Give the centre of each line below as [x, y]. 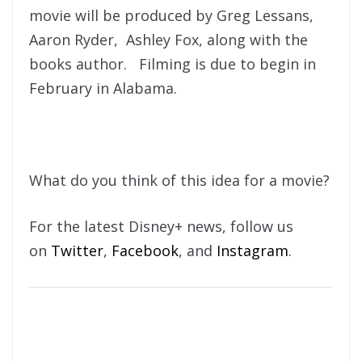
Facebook [145, 250]
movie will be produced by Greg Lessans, [173, 15]
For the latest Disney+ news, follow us [161, 226]
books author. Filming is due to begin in [173, 63]
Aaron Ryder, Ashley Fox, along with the [168, 39]
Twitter [77, 250]
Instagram [253, 250]
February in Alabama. [103, 88]
